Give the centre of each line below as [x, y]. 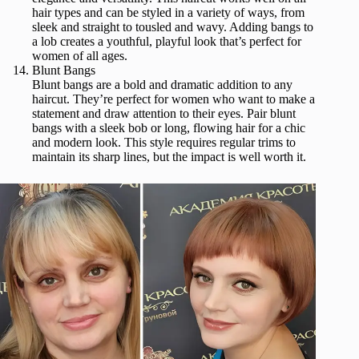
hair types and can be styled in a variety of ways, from [168, 13]
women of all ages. [80, 56]
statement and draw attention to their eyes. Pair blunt [164, 114]
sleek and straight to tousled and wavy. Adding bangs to [173, 27]
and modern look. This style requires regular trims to [164, 143]
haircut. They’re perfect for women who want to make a [173, 99]
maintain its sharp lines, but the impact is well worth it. [169, 157]
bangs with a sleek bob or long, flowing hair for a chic [169, 128]
